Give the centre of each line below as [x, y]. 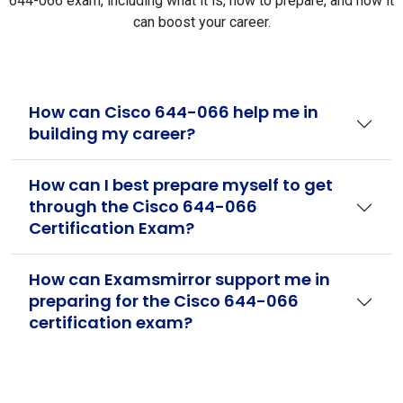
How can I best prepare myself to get [181, 185]
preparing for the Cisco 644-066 [164, 301]
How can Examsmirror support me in [179, 279]
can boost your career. [201, 22]
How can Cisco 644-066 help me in [174, 112]
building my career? [112, 134]
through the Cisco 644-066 [143, 206]
